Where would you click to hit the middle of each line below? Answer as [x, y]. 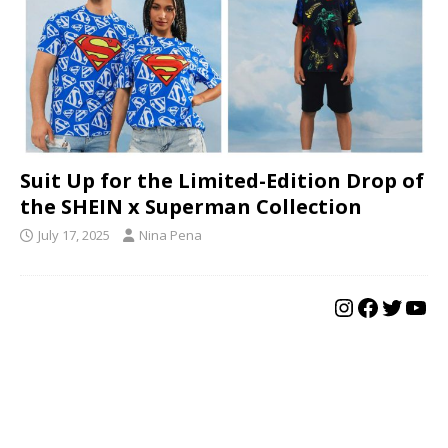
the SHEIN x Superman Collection [191, 207]
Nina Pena [170, 235]
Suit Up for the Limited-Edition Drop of [222, 181]
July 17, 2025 [74, 235]
